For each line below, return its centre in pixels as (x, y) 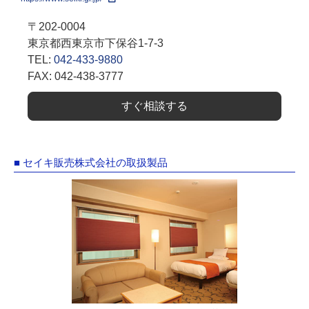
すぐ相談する (154, 106)
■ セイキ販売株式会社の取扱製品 (91, 162)
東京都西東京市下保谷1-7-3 (96, 43)
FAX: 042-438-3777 (76, 76)
